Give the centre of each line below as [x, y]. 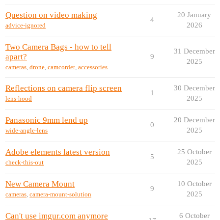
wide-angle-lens [27, 131]
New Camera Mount [40, 184]
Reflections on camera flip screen [64, 88]
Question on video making [51, 15]
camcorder [61, 67]
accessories [93, 67]
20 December [194, 120]
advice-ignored [26, 26]
